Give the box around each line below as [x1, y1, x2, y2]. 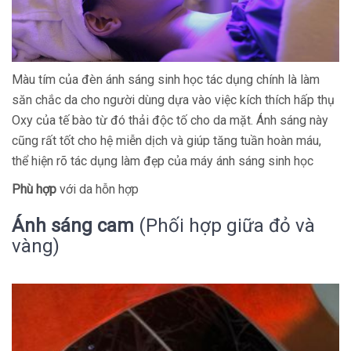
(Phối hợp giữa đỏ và [134, 215, 315, 237]
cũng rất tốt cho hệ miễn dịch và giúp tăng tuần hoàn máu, [12, 133, 321, 148]
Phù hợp [12, 182, 56, 197]
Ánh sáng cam [12, 215, 134, 237]
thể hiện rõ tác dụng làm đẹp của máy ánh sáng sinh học [12, 154, 313, 168]
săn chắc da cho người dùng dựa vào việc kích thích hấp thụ [12, 92, 335, 107]
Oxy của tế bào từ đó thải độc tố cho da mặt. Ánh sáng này [12, 113, 328, 128]
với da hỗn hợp [56, 182, 139, 197]
